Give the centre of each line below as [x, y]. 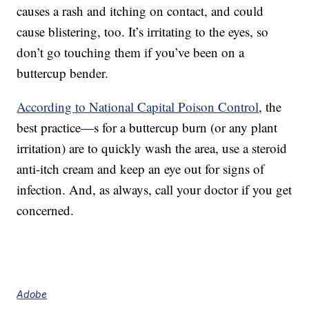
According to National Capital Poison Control [138, 107]
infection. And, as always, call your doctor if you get [154, 190]
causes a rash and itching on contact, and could [140, 11]
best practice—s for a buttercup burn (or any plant [147, 128]
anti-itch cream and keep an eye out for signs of [141, 169]
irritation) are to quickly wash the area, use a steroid [152, 148]
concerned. [46, 210]
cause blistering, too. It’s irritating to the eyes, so [143, 32]
